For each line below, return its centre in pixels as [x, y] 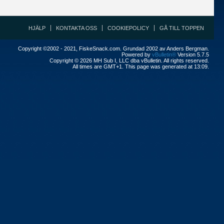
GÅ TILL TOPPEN [182, 28]
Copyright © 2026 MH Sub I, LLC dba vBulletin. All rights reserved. [129, 60]
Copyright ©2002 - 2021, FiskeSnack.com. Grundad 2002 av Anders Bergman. [113, 48]
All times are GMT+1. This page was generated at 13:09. [141, 66]
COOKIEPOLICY [128, 28]
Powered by [137, 54]
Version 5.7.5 [192, 54]
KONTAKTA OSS [76, 28]
